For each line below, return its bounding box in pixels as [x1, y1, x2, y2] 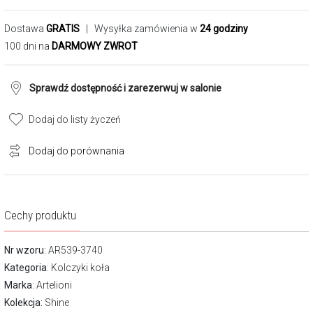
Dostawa [4, 23, 46, 34]
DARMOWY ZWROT [52, 41, 138, 52]
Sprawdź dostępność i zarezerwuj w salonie [29, 82, 221, 94]
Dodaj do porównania [29, 145, 124, 156]
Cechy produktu [4, 208, 76, 222]
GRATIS [46, 23, 80, 34]
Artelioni [36, 279, 72, 291]
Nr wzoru [4, 245, 44, 256]
